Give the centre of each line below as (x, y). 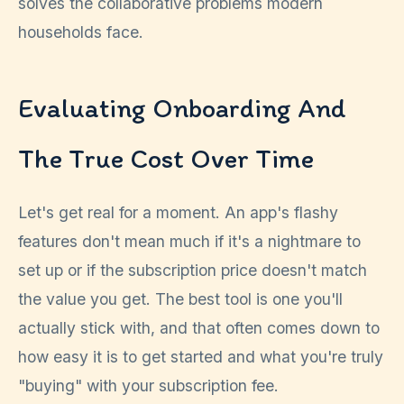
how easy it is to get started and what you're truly (201, 357)
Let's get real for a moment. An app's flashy (178, 213)
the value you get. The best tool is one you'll (180, 299)
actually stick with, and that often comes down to (199, 328)
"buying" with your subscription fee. (148, 386)
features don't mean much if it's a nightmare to (189, 242)
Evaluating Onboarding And (182, 108)
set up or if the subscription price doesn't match (193, 271)
